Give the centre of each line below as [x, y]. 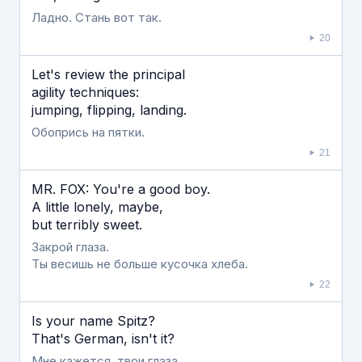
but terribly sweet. [87, 225]
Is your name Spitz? [93, 321]
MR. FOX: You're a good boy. [121, 189]
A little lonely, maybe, [97, 207]
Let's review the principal [108, 74]
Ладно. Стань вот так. [97, 17]
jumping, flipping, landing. [109, 110]
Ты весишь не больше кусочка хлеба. [140, 264]
